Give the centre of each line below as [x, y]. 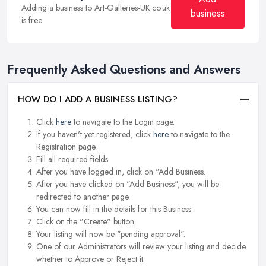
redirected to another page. [83, 197]
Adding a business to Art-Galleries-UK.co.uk [96, 7]
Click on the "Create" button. [86, 222]
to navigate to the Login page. [123, 122]
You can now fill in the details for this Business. [115, 209]
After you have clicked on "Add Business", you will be [128, 184]
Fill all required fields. [73, 159]
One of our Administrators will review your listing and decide [141, 247]
